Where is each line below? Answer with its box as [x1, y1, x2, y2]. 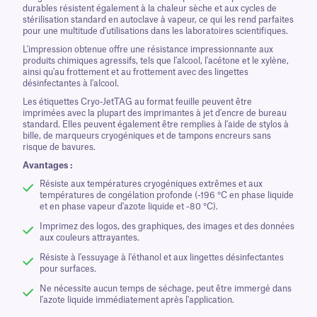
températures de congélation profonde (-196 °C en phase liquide [40, 191, 294, 200]
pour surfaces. [40, 265, 96, 273]
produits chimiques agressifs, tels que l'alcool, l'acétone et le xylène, [23, 57, 289, 65]
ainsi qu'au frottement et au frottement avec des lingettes [23, 68, 248, 76]
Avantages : [23, 161, 73, 170]
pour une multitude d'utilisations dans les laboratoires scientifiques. [23, 27, 288, 35]
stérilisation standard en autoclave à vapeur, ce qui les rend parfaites [23, 16, 294, 24]
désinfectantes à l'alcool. [23, 79, 119, 88]
